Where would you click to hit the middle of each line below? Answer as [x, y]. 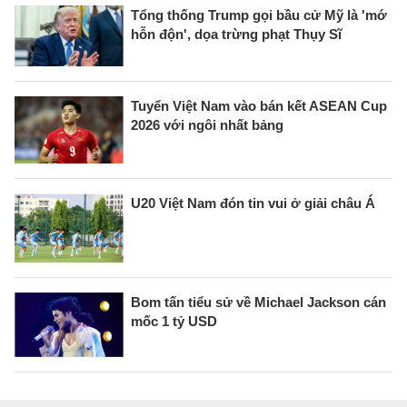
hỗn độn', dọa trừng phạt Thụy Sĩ [236, 34]
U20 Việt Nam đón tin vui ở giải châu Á [253, 203]
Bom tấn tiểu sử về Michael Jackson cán [258, 303]
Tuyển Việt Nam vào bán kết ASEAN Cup [259, 105]
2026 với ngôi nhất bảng [207, 124]
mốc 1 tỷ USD [174, 322]
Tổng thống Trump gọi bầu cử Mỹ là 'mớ [259, 15]
